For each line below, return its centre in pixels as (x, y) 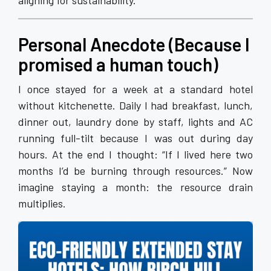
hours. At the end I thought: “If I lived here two (135, 154)
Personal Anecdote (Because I (134, 44)
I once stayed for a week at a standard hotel (135, 89)
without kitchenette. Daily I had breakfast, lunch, (135, 105)
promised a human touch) (118, 64)
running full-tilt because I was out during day (135, 138)
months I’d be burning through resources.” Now (135, 171)
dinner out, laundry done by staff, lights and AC (135, 122)
